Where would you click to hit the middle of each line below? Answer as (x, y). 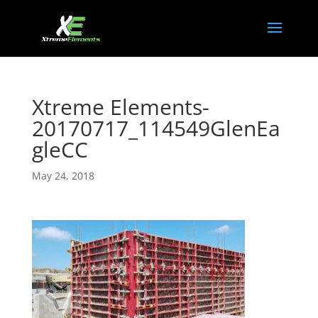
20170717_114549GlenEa (156, 128)
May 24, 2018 (63, 176)
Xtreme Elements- (120, 107)
